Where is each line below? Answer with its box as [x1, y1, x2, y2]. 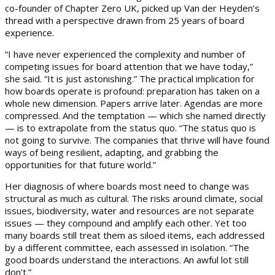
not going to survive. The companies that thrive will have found [5, 134, 269, 147]
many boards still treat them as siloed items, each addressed [5, 229, 265, 242]
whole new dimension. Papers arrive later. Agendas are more [5, 97, 263, 110]
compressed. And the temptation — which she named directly [5, 109, 266, 122]
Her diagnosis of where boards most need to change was [5, 180, 249, 193]
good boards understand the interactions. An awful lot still [5, 254, 249, 266]
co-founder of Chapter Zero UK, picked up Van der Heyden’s [5, 2, 260, 15]
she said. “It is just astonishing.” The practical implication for [5, 72, 255, 85]
